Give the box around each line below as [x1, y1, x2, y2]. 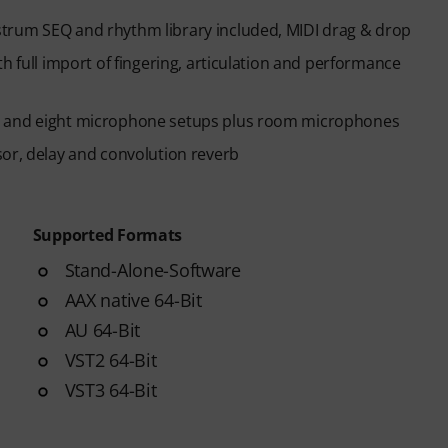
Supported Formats [32, 223, 183, 246]
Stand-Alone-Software [64, 257, 241, 282]
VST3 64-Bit [64, 377, 157, 402]
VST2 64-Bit [64, 347, 157, 372]
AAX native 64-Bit [64, 287, 202, 312]
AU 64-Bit [64, 317, 141, 342]
